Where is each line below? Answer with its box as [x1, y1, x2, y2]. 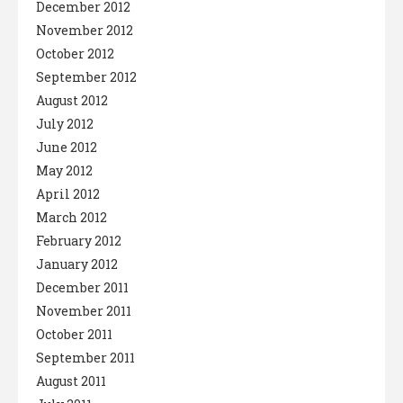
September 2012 [36, 67, 137, 85]
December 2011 [36, 278, 129, 296]
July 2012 [36, 114, 94, 132]
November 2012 [36, 21, 133, 39]
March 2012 [36, 208, 107, 226]
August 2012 [36, 91, 108, 109]
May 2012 [36, 161, 93, 179]
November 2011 [36, 301, 131, 319]
